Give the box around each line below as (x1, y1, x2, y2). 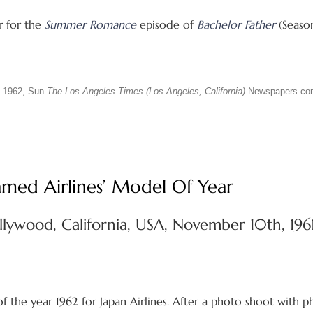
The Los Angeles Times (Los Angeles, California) (47, 85, 245, 96)
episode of (140, 17, 197, 31)
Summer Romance (45, 17, 136, 31)
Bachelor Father (197, 17, 275, 31)
